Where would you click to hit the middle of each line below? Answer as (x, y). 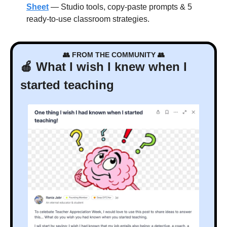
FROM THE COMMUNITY (113, 55)
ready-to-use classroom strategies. (88, 19)
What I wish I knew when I (110, 67)
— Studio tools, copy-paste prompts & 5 (120, 7)
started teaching (67, 85)
